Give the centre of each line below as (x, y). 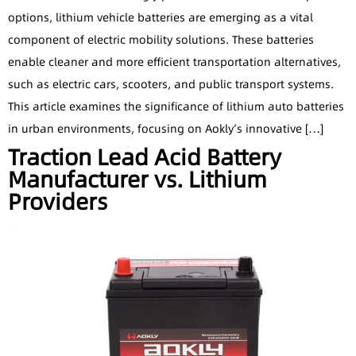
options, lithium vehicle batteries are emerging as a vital (161, 18)
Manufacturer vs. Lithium (137, 180)
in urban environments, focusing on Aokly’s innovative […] (166, 129)
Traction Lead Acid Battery (145, 158)
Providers (58, 202)
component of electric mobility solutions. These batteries (161, 40)
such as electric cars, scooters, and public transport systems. (171, 85)
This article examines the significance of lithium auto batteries (176, 107)
